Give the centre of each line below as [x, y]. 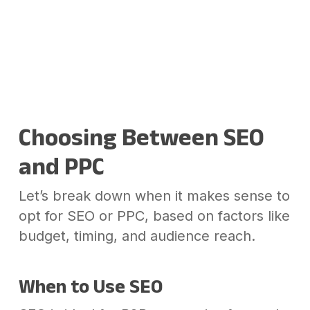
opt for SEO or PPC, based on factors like [154, 216]
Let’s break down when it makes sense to [154, 195]
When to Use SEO [90, 286]
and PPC [61, 165]
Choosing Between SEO [141, 136]
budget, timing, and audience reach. [137, 236]
